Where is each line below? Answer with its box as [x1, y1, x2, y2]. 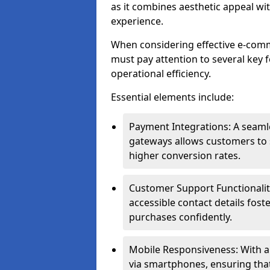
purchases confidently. [129, 210, 232, 224]
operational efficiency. [111, 67, 211, 80]
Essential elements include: [111, 90, 234, 104]
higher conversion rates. [129, 149, 240, 162]
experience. [111, 14, 163, 28]
